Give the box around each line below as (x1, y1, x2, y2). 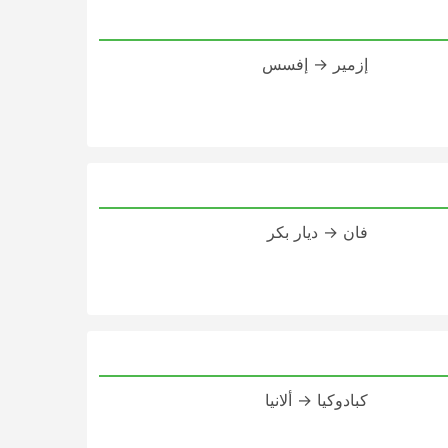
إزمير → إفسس (261, 54, 368, 74)
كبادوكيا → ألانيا (264, 390, 368, 410)
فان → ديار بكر (266, 222, 368, 242)
